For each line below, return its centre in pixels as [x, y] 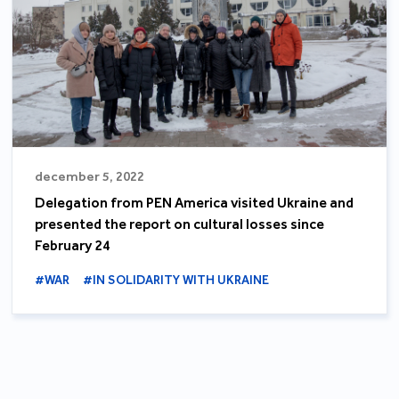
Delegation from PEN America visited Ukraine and [195, 202]
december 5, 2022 [90, 176]
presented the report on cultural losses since [180, 224]
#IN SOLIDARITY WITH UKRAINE [176, 280]
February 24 [73, 245]
